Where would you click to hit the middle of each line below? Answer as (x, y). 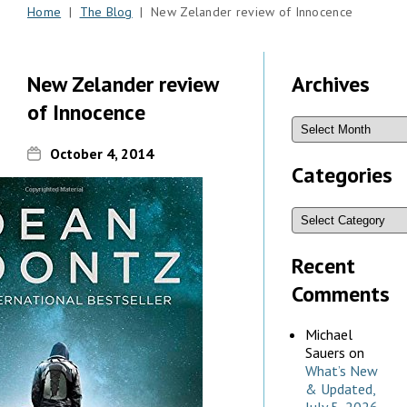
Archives (331, 84)
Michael (329, 335)
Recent (323, 265)
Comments (341, 293)
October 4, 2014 (102, 153)
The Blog (106, 12)
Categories (342, 174)
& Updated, (340, 389)
